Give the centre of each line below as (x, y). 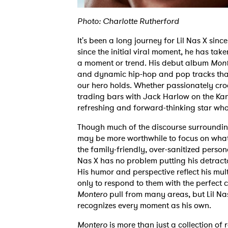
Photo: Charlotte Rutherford (128, 21)
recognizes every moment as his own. (144, 205)
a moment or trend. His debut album (144, 63)
